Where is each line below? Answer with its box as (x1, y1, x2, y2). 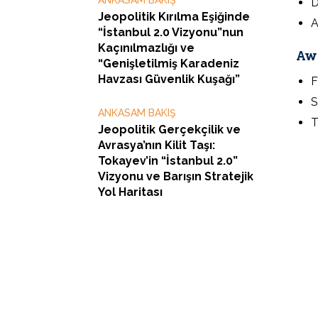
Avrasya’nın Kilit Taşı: (98, 138, 215, 152)
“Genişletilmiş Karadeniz (98, 56, 239, 70)
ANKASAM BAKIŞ (98, 106, 176, 119)
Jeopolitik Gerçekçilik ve (98, 122, 241, 136)
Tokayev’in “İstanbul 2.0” (98, 153, 238, 168)
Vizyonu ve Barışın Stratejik (98, 169, 253, 183)
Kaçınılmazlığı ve (98, 40, 194, 55)
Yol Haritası (98, 185, 163, 199)
